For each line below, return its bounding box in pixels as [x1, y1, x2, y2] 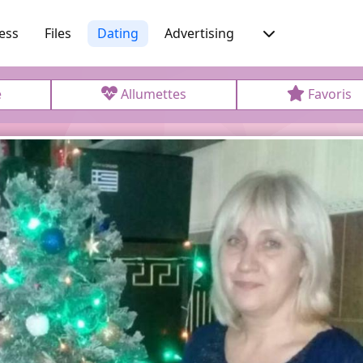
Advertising [164, 23, 234, 42]
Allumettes [121, 85, 187, 103]
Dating [97, 23, 139, 42]
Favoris [308, 85, 352, 103]
